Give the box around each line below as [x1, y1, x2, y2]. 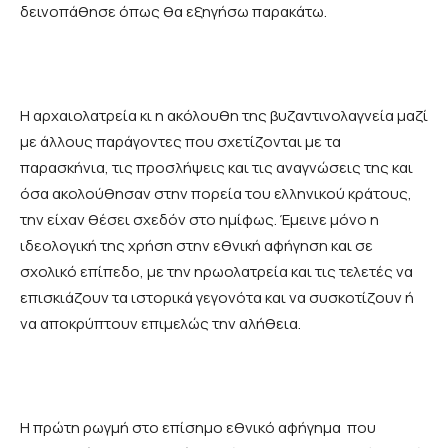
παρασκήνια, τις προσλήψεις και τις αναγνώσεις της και [20, 157, 413, 179]
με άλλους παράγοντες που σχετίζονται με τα [20, 131, 341, 153]
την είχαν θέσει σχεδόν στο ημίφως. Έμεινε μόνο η [20, 209, 379, 231]
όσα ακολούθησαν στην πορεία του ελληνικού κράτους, [20, 183, 412, 205]
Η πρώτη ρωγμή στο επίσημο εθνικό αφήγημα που [20, 417, 376, 439]
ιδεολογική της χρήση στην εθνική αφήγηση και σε [20, 235, 373, 257]
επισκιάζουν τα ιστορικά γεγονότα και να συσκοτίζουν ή [20, 287, 414, 309]
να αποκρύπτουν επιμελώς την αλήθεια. [20, 313, 301, 335]
